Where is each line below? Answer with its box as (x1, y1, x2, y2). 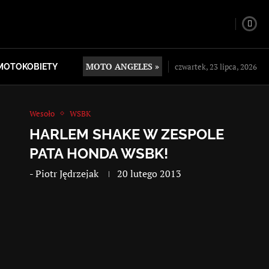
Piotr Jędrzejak (35, 166, 99, 180)
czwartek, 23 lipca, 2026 (175, 61, 257, 72)
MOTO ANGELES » (86, 61, 159, 73)
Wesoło (29, 107, 55, 119)
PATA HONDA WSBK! (29, 144, 169, 162)
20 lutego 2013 (117, 166, 182, 180)
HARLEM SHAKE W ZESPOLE (29, 125, 225, 143)
